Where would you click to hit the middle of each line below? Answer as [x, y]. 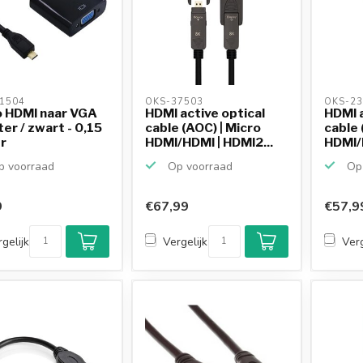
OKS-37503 [176, 101]
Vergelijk [186, 241]
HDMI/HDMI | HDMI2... [209, 142]
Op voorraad [199, 166]
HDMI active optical [205, 113]
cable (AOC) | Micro [203, 127]
